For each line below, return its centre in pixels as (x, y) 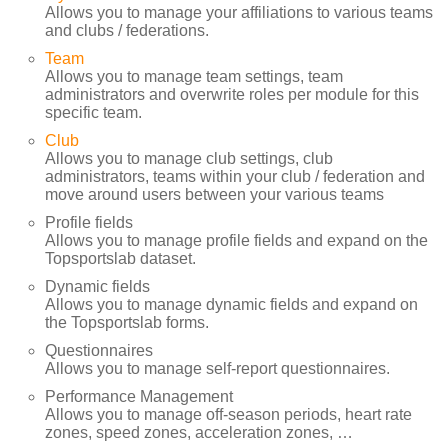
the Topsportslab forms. (127, 322)
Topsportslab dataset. (120, 258)
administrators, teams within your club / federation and (235, 176)
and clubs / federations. (127, 30)
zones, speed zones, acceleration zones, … (199, 432)
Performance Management (139, 396)
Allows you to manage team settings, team (194, 76)
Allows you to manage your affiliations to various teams (239, 12)
